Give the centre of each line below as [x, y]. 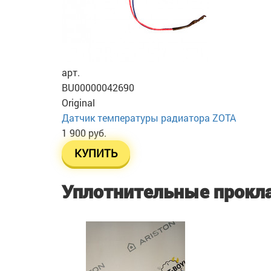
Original [78, 102]
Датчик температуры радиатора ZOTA [149, 117]
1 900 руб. [84, 132]
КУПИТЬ [96, 153]
